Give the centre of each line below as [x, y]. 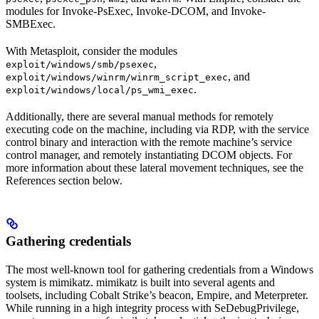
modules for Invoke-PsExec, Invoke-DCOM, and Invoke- [136, 11]
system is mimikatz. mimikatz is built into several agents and [140, 282]
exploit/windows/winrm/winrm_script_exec [117, 77]
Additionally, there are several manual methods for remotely [140, 116]
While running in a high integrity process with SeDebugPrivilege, [152, 308]
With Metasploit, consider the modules [91, 51]
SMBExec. [31, 23]
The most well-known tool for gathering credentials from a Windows [159, 269]
